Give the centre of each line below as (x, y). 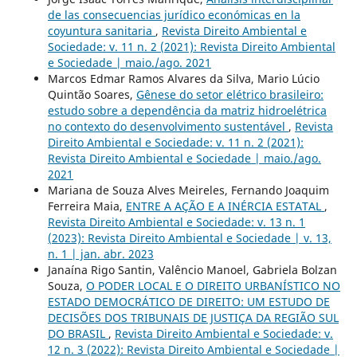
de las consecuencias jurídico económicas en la (174, 15)
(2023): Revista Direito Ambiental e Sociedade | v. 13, (189, 238)
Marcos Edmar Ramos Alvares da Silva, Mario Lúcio (183, 79)
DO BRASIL (78, 334)
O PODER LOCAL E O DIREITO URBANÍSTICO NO (213, 286)
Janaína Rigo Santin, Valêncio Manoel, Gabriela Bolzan (192, 270)
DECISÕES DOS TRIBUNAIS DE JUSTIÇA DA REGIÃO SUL (193, 318)
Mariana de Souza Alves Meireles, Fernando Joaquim (188, 190)
